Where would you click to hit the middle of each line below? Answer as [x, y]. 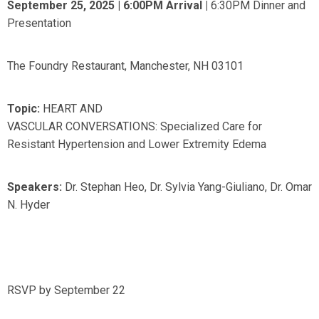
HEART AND [73, 109]
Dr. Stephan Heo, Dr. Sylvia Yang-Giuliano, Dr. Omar [187, 187]
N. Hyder [28, 205]
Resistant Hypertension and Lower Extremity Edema [137, 144]
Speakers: [35, 187]
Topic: [25, 109]
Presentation [39, 23]
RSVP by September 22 [68, 290]
